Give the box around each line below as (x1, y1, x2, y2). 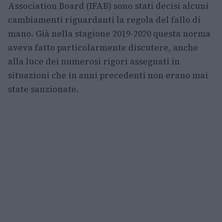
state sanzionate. (8, 83, 79, 96)
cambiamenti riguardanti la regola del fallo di (8, 14, 201, 26)
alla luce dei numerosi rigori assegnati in (8, 55, 180, 68)
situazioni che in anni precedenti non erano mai (8, 69, 208, 82)
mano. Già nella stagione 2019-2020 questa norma (8, 28, 211, 40)
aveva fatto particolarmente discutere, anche (8, 42, 198, 54)
